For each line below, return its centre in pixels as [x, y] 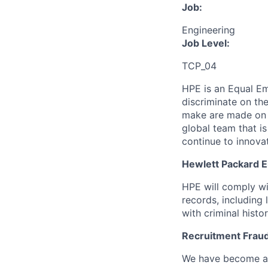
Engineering [208, 30]
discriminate [211, 102]
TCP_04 [199, 66]
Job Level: [206, 43]
